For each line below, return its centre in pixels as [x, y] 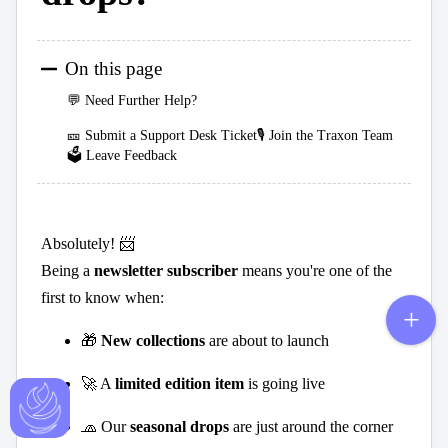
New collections [153, 341]
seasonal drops [179, 427]
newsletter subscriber [166, 271]
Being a [67, 271]
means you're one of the [315, 271]
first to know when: [102, 298]
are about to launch [267, 341]
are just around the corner [311, 427]
